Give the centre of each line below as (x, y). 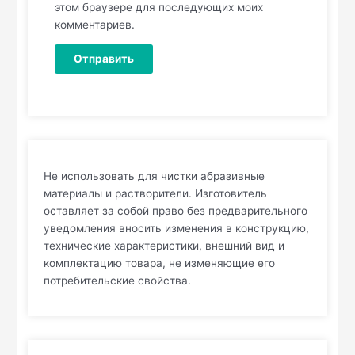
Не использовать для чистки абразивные (155, 176)
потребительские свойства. (118, 281)
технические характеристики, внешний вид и (164, 246)
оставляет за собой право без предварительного (176, 211)
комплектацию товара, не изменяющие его (160, 263)
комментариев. (95, 25)
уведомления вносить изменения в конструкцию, (177, 229)
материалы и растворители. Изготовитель (156, 194)
